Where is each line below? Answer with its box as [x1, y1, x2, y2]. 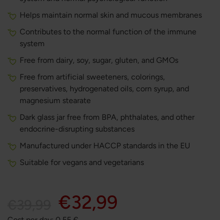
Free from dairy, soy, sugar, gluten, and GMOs [20, 55, 178, 65]
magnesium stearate [20, 96, 91, 105]
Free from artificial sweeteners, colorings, [20, 72, 165, 82]
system [20, 39, 45, 48]
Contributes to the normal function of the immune [20, 27, 196, 36]
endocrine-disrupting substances [20, 124, 135, 134]
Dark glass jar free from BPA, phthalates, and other [20, 112, 194, 122]
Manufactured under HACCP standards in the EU [20, 141, 190, 150]
